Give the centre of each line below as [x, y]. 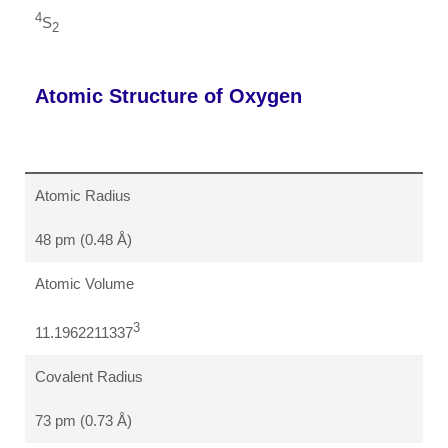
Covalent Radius [89, 377]
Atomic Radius [83, 196]
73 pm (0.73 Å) [83, 421]
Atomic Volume [84, 284]
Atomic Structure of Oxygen [168, 96]
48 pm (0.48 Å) [83, 240]
